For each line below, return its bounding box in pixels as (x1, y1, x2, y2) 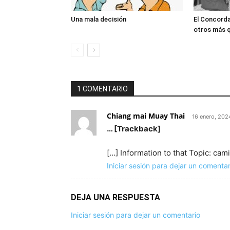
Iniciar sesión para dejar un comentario (71, 210, 200, 219)
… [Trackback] (107, 124, 161, 133)
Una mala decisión (71, 15, 128, 23)
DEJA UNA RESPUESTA (71, 193, 160, 202)
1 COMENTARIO (77, 85, 128, 93)
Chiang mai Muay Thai (107, 111, 185, 121)
